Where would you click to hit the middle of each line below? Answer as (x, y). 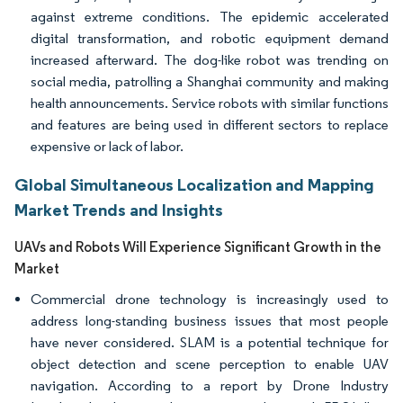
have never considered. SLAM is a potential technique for (210, 342)
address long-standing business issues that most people (210, 321)
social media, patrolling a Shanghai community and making (210, 81)
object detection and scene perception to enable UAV (210, 364)
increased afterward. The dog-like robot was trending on (210, 60)
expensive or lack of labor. (107, 146)
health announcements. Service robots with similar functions (210, 103)
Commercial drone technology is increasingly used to (210, 299)
